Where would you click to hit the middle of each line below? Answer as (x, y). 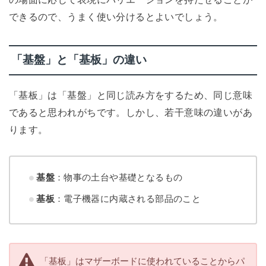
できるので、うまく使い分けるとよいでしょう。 (116, 17)
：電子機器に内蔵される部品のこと (128, 199)
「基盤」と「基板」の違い (79, 60)
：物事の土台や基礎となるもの (118, 178)
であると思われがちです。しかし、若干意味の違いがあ (131, 112)
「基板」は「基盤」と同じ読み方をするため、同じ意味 (131, 95)
